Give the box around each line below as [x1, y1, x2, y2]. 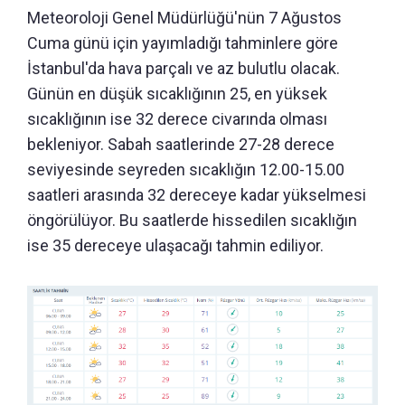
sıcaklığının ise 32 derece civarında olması [27, 108, 327, 128]
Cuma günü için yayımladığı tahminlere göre [27, 33, 338, 52]
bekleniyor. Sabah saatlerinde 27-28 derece [27, 134, 334, 154]
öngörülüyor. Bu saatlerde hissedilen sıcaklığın [27, 210, 357, 230]
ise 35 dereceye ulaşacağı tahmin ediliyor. [27, 235, 324, 255]
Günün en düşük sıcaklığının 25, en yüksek [27, 83, 327, 103]
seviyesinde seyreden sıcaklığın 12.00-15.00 [27, 159, 344, 179]
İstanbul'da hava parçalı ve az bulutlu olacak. [27, 58, 340, 78]
